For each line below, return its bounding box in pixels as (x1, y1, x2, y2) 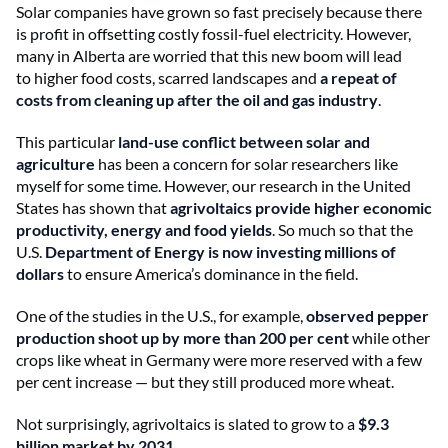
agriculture (16, 153, 95, 173)
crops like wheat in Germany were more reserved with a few (16, 349, 422, 369)
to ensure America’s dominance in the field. (64, 263, 358, 283)
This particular (16, 131, 118, 151)
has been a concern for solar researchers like (95, 153, 398, 173)
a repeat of (320, 67, 397, 87)
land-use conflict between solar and (118, 131, 370, 151)
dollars (16, 263, 64, 283)
